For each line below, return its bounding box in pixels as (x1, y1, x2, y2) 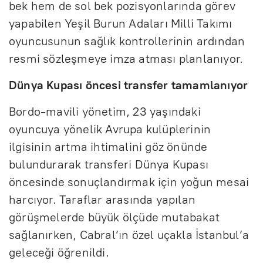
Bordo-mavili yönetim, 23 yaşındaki (9, 104, 201, 119)
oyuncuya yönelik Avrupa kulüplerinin (9, 122, 211, 136)
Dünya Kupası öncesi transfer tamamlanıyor (9, 77, 248, 92)
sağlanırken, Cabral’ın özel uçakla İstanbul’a (9, 227, 249, 242)
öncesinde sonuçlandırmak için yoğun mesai (9, 174, 249, 189)
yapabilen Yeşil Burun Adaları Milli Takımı (9, 16, 232, 31)
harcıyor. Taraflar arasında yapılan (9, 192, 196, 207)
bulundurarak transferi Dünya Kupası (9, 157, 209, 171)
